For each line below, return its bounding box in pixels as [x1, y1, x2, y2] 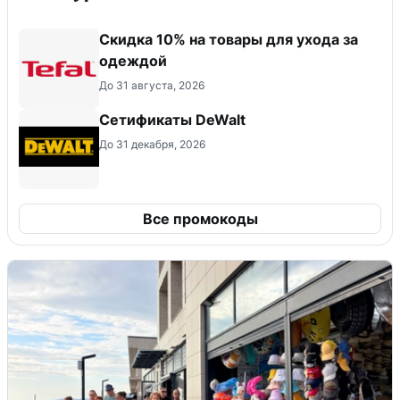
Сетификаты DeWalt [99, 111, 246, 129]
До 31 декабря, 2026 [99, 137, 205, 152]
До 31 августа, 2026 [99, 79, 204, 93]
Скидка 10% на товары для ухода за [99, 30, 358, 49]
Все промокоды [142, 210, 258, 229]
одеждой [99, 52, 167, 71]
